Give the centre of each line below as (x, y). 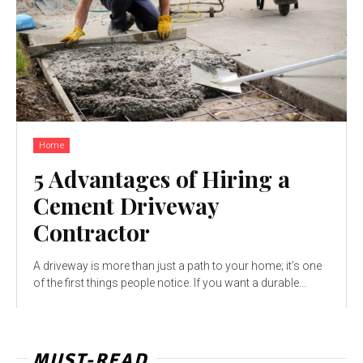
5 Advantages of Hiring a (162, 178)
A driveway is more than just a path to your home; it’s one (177, 265)
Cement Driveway (126, 205)
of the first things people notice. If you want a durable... (170, 282)
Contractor (92, 232)
